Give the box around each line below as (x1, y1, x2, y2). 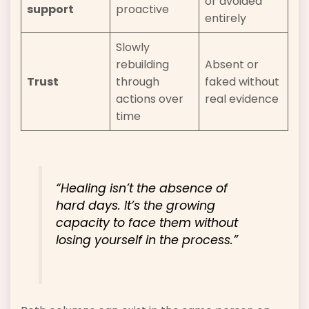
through (116, 74, 159, 90)
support (27, 1, 74, 18)
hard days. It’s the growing (56, 197, 216, 214)
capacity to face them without (56, 214, 239, 231)
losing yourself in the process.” (56, 231, 239, 248)
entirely (205, 10, 246, 27)
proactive (116, 1, 169, 18)
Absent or (205, 57, 259, 73)
